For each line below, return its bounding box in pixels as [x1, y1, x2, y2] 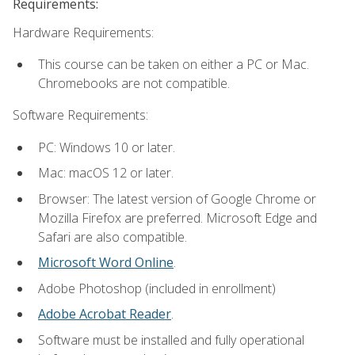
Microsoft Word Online [38, 254, 174, 272]
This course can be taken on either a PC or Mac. [38, 55, 309, 73]
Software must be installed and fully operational [38, 330, 304, 349]
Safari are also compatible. [38, 227, 187, 246]
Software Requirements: [13, 106, 148, 124]
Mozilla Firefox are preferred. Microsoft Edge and [38, 208, 317, 227]
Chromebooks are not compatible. [38, 74, 230, 92]
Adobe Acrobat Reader [38, 305, 171, 323]
